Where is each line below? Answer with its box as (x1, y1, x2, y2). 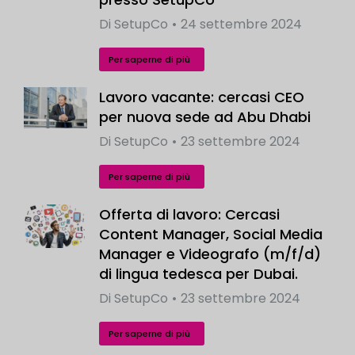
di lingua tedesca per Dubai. (99, 264, 298, 284)
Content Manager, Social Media (99, 224, 323, 245)
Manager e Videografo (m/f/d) (99, 244, 321, 265)
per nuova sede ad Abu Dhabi (99, 107, 311, 128)
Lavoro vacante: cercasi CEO (99, 87, 304, 108)
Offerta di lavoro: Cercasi (99, 204, 280, 225)
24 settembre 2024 (181, 15, 302, 34)
